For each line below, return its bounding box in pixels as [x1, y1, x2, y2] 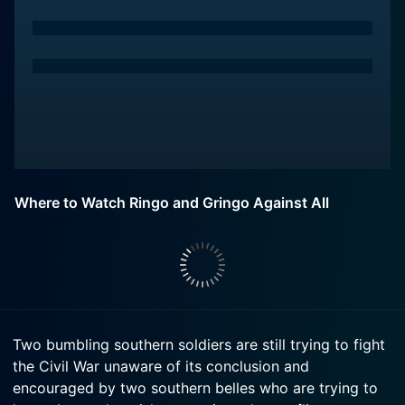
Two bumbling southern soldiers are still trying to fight [13, 335, 385, 353]
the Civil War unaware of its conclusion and [13, 357, 309, 375]
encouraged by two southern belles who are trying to [13, 379, 378, 397]
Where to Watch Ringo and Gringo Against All [14, 193, 329, 212]
